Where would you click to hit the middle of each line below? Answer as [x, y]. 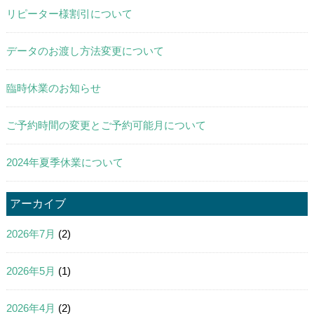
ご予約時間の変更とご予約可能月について [106, 125]
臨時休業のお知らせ [53, 88]
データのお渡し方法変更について [85, 51]
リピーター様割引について [69, 14]
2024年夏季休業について [64, 162]
